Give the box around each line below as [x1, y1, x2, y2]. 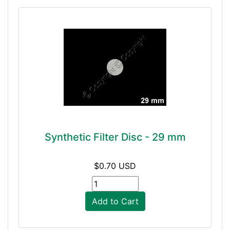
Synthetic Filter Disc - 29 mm [44, 131, 186, 143]
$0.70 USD [94, 161, 136, 171]
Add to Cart [91, 196, 139, 206]
